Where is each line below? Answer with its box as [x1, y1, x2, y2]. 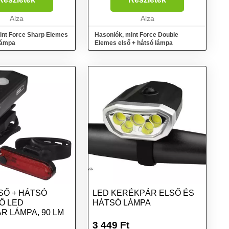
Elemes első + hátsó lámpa [95, 39, 173, 47]
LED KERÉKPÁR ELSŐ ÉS [93, 189, 194, 197]
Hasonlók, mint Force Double [95, 31, 178, 38]
